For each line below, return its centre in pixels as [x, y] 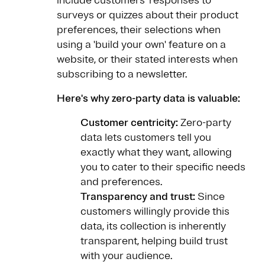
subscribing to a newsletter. [122, 74]
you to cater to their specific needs [163, 167]
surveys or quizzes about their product [148, 15]
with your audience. [126, 256]
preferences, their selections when [139, 30]
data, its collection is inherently [153, 226]
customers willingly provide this [155, 211]
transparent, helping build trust [154, 241]
